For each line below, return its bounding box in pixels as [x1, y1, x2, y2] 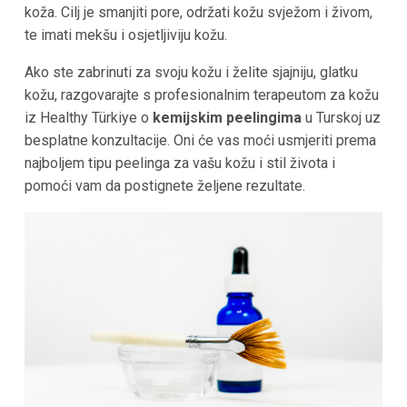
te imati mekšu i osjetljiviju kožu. [24, 26, 227, 45]
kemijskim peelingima [152, 109, 305, 127]
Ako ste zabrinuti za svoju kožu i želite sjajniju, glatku [24, 64, 358, 82]
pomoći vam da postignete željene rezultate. [24, 177, 305, 195]
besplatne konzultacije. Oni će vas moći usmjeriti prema [24, 132, 376, 150]
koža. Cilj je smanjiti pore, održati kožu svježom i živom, [24, 4, 372, 22]
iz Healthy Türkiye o [24, 109, 153, 127]
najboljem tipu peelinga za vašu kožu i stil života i [24, 154, 335, 173]
